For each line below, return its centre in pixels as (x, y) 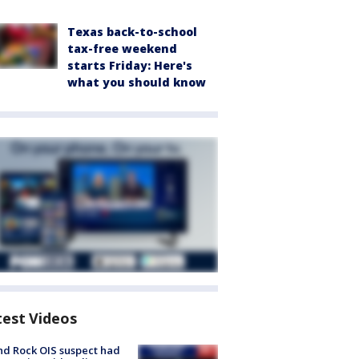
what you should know (137, 83)
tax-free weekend (122, 49)
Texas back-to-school (132, 32)
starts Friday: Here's (130, 66)
